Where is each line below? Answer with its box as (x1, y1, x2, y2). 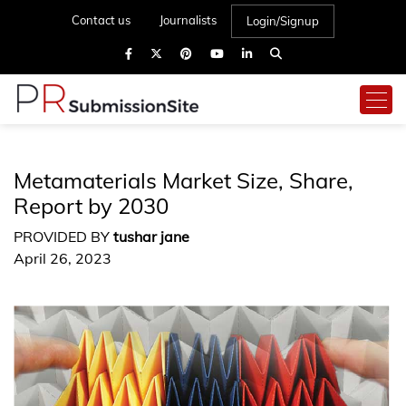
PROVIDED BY (14, 227, 113, 246)
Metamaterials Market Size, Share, (14, 167, 353, 194)
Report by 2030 (14, 192, 169, 219)
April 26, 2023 (14, 249, 111, 267)
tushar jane (113, 227, 189, 246)
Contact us (72, 13, 130, 27)
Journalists (159, 13, 217, 27)
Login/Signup (246, 14, 319, 28)
